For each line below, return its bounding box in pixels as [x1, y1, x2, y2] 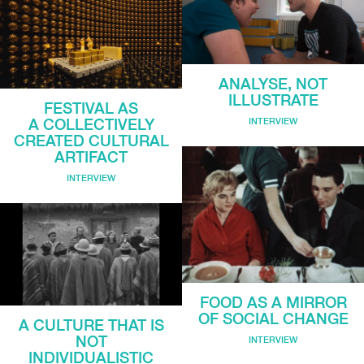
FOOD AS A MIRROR [199, 293, 347, 312]
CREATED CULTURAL [13, 132, 169, 150]
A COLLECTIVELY [28, 115, 154, 134]
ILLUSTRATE [227, 91, 318, 110]
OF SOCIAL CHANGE [197, 310, 349, 328]
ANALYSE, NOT [219, 75, 327, 93]
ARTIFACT [54, 148, 128, 167]
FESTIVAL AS [44, 99, 138, 118]
